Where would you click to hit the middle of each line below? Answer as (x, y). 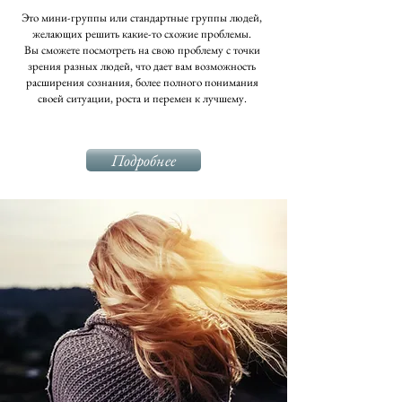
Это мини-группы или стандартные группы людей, (142, 17)
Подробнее (144, 160)
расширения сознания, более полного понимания (142, 82)
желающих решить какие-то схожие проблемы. (142, 34)
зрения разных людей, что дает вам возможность (142, 66)
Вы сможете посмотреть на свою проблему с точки (142, 50)
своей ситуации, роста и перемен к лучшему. (142, 98)
